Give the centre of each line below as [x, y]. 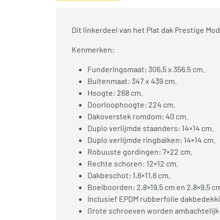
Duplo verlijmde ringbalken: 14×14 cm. [151, 139]
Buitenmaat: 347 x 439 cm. [132, 81]
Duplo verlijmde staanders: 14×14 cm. [151, 128]
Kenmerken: [93, 49]
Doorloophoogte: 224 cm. [131, 104]
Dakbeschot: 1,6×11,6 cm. [129, 175]
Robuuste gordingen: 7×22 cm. [140, 151]
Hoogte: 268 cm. [115, 92]
